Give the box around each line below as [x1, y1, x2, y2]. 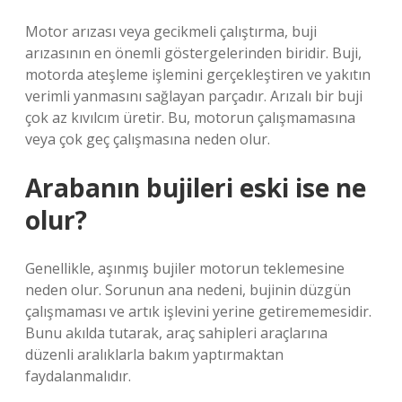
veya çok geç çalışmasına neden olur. [25, 129, 270, 149]
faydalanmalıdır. [25, 366, 131, 386]
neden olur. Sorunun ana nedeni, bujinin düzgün [25, 280, 351, 300]
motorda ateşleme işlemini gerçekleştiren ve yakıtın [25, 65, 371, 84]
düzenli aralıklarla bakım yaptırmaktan [25, 345, 284, 364]
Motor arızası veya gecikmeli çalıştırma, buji [25, 22, 317, 41]
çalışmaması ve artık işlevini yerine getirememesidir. [25, 301, 371, 321]
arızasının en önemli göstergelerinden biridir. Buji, [25, 43, 362, 63]
